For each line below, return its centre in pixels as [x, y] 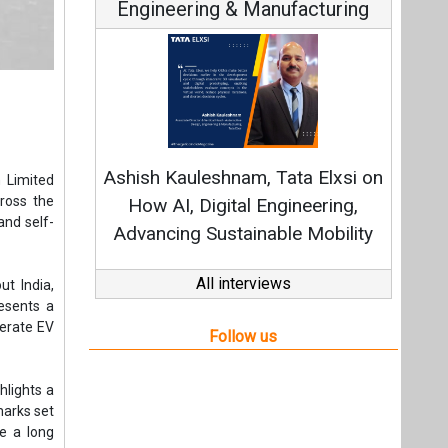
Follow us [243, 336]
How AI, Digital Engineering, [243, 205]
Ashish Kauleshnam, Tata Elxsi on [243, 177]
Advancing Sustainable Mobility [243, 233]
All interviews [243, 283]
